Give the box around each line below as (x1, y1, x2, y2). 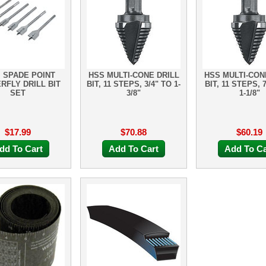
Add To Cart (109, 144, 159, 154)
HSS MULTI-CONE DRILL (88, 71, 179, 80)
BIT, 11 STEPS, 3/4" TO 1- (87, 80, 180, 88)
